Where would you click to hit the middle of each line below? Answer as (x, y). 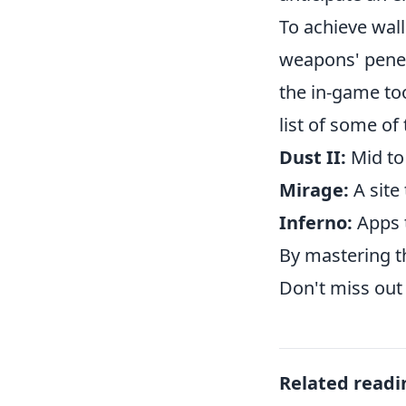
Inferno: (316, 222)
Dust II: (313, 157)
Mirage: (314, 190)
